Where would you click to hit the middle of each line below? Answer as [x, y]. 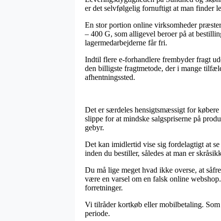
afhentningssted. [110, 77]
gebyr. [94, 127]
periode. [97, 213]
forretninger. [104, 187]
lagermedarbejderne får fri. [126, 42]
